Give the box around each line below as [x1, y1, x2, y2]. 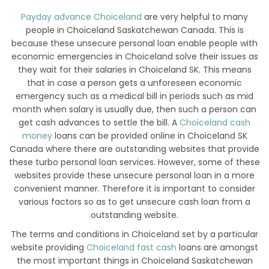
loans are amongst [177, 241, 258, 254]
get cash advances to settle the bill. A [19, 116, 180, 129]
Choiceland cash [180, 116, 250, 129]
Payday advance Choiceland [21, 11, 142, 23]
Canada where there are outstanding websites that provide [10, 143, 259, 156]
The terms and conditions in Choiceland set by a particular [11, 228, 258, 241]
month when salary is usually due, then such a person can [13, 103, 256, 116]
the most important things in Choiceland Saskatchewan [16, 255, 253, 267]
